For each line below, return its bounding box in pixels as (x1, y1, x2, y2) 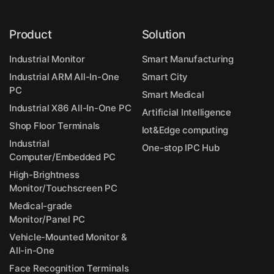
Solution (141, 27, 185, 42)
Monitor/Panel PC (9, 213, 86, 225)
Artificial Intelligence (141, 106, 231, 118)
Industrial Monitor (9, 53, 85, 65)
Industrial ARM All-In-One (9, 70, 119, 83)
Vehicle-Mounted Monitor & (9, 231, 127, 243)
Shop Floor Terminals (9, 119, 100, 131)
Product (9, 27, 52, 42)
